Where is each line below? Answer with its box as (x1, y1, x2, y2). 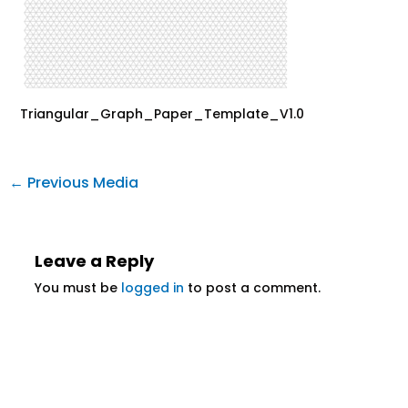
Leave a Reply (34, 250, 154, 273)
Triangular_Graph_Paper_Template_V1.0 (19, 105, 304, 123)
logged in (120, 279, 184, 298)
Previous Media (23, 172, 138, 193)
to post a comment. (183, 279, 321, 298)
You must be (34, 279, 121, 298)
